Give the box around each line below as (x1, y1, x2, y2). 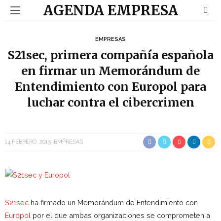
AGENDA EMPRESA (43, 1, 178, 19)
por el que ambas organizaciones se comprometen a (31, 211, 210, 220)
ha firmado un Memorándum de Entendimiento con (29, 198, 198, 207)
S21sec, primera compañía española (7, 48, 214, 62)
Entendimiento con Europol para (15, 79, 206, 94)
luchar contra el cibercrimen (27, 95, 194, 110)
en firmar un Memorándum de (21, 64, 200, 78)
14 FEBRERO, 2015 (5, 139, 51, 145)
